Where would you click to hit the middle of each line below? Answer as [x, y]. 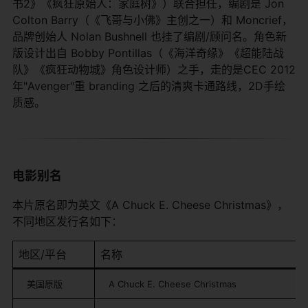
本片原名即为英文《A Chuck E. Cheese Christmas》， [150, 205]
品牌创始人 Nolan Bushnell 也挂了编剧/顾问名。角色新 [150, 36]
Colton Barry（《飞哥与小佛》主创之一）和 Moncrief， [153, 20]
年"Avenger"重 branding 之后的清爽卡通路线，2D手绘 [149, 86]
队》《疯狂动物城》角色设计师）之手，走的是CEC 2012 [154, 69]
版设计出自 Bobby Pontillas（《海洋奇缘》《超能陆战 [148, 53]
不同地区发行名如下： [67, 221]
